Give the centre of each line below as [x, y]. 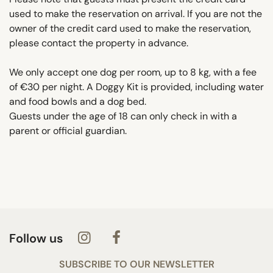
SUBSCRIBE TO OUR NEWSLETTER [136, 264]
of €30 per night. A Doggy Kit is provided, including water [136, 87]
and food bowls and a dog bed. [78, 101]
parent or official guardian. [68, 130]
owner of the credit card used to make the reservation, [130, 28]
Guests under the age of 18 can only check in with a [123, 116]
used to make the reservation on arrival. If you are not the [136, 13]
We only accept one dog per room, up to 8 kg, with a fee [133, 72]
